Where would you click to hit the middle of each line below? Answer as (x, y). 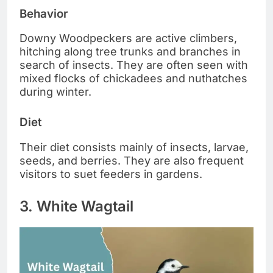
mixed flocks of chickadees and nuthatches (133, 79)
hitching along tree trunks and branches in (130, 52)
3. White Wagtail (76, 207)
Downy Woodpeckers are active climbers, (128, 38)
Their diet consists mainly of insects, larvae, (134, 147)
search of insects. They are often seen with (134, 65)
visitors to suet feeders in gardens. (111, 174)
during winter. (55, 92)
